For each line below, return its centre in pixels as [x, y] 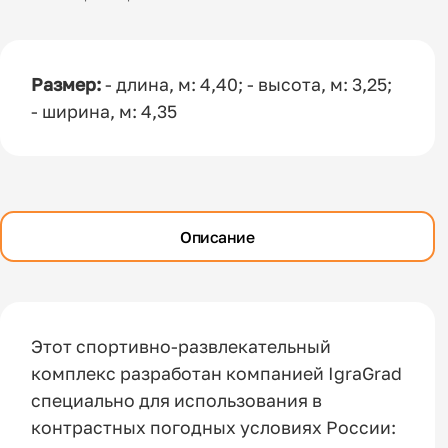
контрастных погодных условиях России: [214, 427]
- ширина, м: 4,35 [104, 112]
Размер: [66, 85]
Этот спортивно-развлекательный [181, 346]
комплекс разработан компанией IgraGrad [217, 373]
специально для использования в [177, 400]
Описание [217, 236]
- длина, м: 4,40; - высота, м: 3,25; [247, 85]
